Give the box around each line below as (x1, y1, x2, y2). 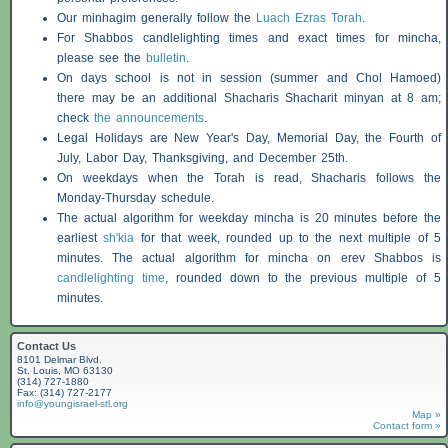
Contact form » (373, 420, 441, 432)
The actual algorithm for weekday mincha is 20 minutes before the (57, 211, 441, 226)
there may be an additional (57, 91, 224, 106)
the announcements (94, 111, 204, 126)
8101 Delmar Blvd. (17, 354, 102, 366)
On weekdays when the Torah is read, (57, 171, 312, 186)
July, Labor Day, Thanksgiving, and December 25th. (57, 151, 348, 166)
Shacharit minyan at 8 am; (278, 91, 441, 106)
